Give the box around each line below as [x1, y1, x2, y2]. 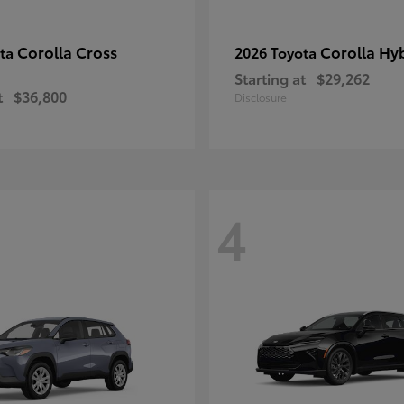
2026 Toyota [234, 41, 320, 62]
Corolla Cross [17, 41, 117, 62]
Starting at [234, 68, 306, 88]
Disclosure [234, 89, 287, 105]
